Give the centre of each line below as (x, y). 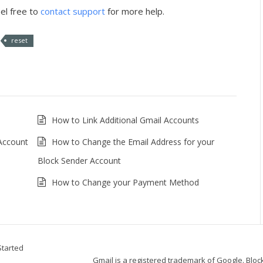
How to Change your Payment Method (125, 182)
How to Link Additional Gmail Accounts (125, 120)
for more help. (135, 11)
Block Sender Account (79, 161)
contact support (73, 11)
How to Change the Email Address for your (133, 142)
